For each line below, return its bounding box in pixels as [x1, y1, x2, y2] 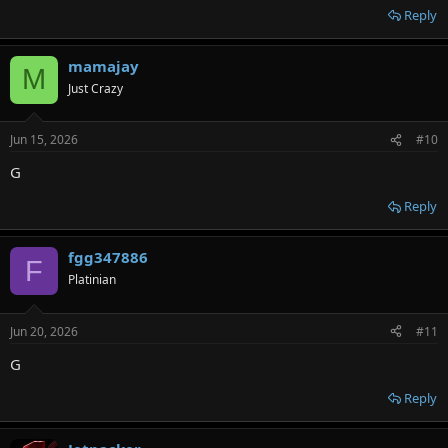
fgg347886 [68, 247, 148, 268]
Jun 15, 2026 [10, 131, 78, 149]
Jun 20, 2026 [10, 322, 78, 340]
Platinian [68, 271, 116, 289]
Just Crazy [68, 79, 123, 97]
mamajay [68, 55, 139, 76]
